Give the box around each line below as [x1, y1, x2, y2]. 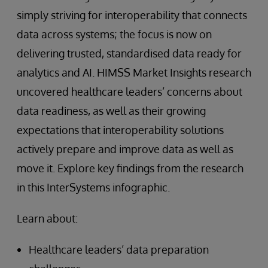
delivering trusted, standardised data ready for [17, 47, 242, 60]
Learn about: [17, 212, 78, 225]
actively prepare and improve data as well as [17, 142, 233, 156]
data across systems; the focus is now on [17, 28, 212, 41]
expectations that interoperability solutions [17, 123, 224, 136]
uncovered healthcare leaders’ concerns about [17, 85, 242, 98]
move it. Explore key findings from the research [17, 162, 243, 175]
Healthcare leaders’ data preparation [29, 243, 209, 256]
